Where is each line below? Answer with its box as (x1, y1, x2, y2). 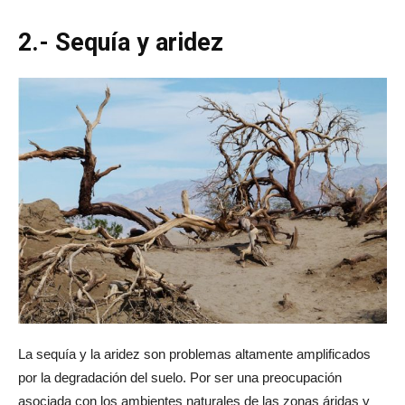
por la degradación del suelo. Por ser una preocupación (18, 369, 342, 385)
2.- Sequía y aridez (18, 27, 223, 57)
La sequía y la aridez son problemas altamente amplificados (18, 345, 371, 362)
